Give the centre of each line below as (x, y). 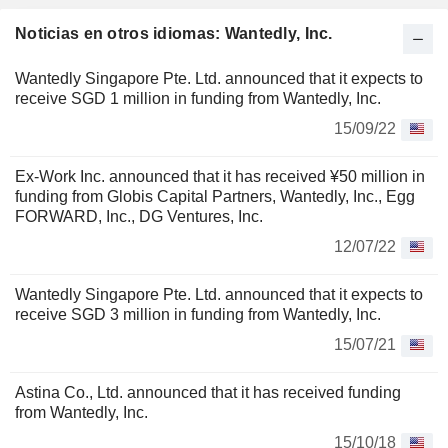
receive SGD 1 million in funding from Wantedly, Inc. (198, 99)
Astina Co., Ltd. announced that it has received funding (208, 393)
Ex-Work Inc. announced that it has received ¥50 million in (220, 177)
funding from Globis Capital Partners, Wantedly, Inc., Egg (215, 197)
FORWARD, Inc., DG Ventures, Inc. (139, 217)
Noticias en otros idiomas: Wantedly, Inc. (174, 34)
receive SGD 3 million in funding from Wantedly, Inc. (198, 315)
